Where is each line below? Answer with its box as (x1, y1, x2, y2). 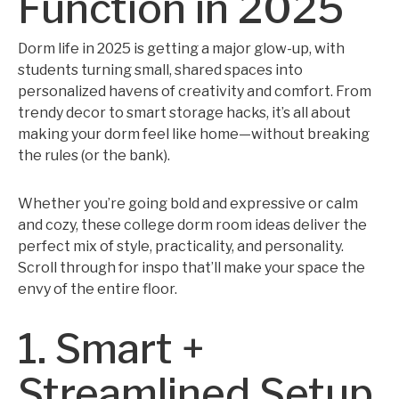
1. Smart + (18, 324, 205, 373)
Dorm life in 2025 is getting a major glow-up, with (18, 40, 345, 57)
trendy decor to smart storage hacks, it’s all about (18, 104, 351, 121)
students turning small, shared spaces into (18, 61, 303, 78)
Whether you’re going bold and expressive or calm (18, 195, 358, 212)
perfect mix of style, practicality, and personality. (18, 238, 344, 255)
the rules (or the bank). (18, 147, 170, 164)
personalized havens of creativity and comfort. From (18, 83, 371, 100)
